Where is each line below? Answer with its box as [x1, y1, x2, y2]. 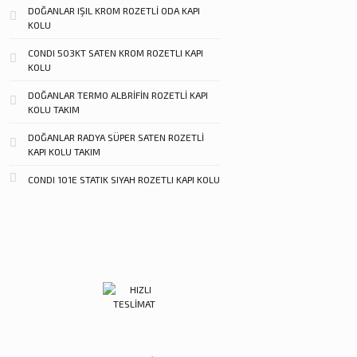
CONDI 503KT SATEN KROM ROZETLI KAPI [28, 47, 203, 59]
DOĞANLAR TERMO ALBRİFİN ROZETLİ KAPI [28, 89, 208, 101]
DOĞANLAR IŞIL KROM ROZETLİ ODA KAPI [28, 5, 200, 17]
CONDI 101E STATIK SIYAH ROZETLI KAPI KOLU [28, 174, 220, 186]
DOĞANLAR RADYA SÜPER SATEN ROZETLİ [28, 131, 204, 143]
